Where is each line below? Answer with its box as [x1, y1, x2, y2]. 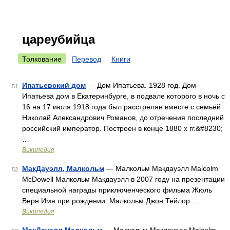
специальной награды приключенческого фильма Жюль [22, 186, 212, 194]
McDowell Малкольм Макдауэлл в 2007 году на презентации [22, 175, 225, 183]
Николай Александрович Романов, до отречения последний [22, 113, 224, 122]
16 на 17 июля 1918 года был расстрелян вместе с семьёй [22, 103, 221, 111]
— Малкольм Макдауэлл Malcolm [104, 164, 218, 172]
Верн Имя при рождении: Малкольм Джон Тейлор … [22, 197, 199, 205]
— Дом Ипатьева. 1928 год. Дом [86, 81, 196, 89]
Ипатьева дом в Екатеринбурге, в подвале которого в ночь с [22, 92, 225, 100]
